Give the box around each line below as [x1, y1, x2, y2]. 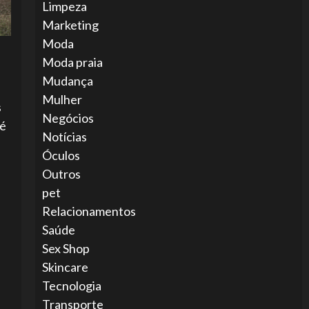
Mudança [41, 73, 93, 88]
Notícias [41, 129, 87, 144]
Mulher [41, 92, 82, 107]
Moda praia [41, 54, 103, 70]
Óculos [41, 148, 80, 163]
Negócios [41, 110, 94, 126]
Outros [41, 166, 81, 181]
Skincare [41, 259, 88, 275]
